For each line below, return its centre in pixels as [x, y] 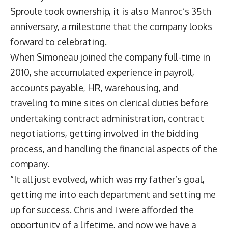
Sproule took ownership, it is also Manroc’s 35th [111, 11]
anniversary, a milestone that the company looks [111, 26]
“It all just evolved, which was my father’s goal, [107, 179]
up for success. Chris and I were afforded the [102, 210]
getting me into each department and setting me [113, 194]
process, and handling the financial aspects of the [114, 149]
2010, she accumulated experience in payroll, [102, 72]
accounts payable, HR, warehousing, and [94, 88]
